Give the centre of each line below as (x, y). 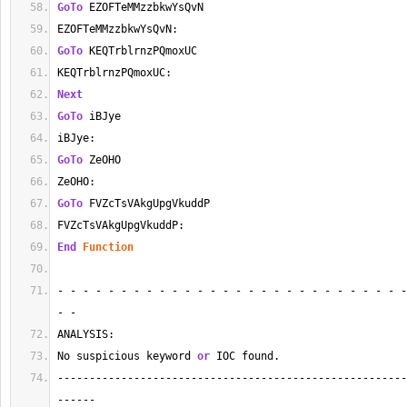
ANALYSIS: (86, 334)
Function (108, 247)
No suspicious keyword (127, 356)
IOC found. (245, 356)
